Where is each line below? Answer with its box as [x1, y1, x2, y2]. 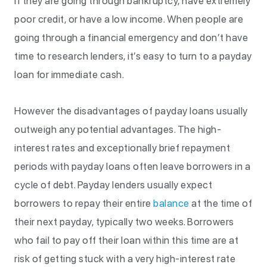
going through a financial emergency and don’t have [14, 32, 248, 44]
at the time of [189, 197, 252, 209]
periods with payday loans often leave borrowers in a [14, 160, 250, 172]
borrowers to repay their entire [14, 197, 153, 209]
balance [153, 197, 190, 209]
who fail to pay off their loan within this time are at [14, 234, 238, 246]
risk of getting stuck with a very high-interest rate [14, 253, 235, 265]
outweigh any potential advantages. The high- [14, 123, 221, 135]
